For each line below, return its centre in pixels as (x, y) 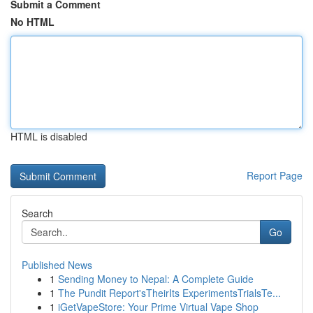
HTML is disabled (49, 136)
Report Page (275, 175)
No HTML (32, 22)
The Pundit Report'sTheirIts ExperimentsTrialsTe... (169, 293)
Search (37, 213)
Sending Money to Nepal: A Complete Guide (156, 279)
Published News (57, 265)
